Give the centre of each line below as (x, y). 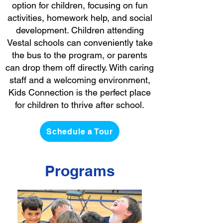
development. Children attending (80, 30)
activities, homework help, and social (80, 18)
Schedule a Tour (80, 131)
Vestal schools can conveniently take (80, 43)
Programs (80, 171)
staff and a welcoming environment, (80, 80)
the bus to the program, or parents (80, 55)
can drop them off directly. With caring (80, 67)
